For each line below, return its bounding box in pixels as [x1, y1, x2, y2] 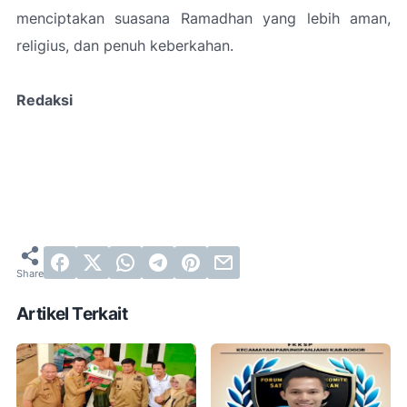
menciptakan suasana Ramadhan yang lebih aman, [16, 9, 391, 27]
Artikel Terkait [16, 303, 127, 324]
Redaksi [16, 91, 73, 109]
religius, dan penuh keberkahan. [16, 36, 233, 55]
